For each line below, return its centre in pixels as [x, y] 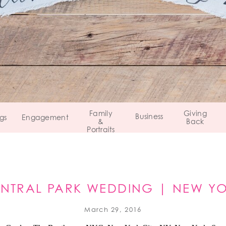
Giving [195, 114]
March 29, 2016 [113, 210]
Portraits [101, 130]
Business [149, 117]
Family [101, 114]
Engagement [45, 118]
